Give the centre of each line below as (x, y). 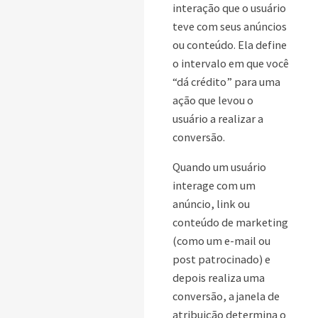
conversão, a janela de (226, 296)
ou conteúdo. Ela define (230, 45)
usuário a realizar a (218, 119)
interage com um (214, 186)
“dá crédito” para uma (226, 82)
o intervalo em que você (231, 64)
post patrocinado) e (221, 259)
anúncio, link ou (211, 204)
